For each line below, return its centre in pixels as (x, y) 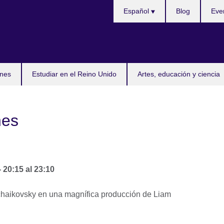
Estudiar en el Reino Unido (74, 74)
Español (137, 11)
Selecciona (133, 5)
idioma (125, 17)
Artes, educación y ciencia (179, 74)
